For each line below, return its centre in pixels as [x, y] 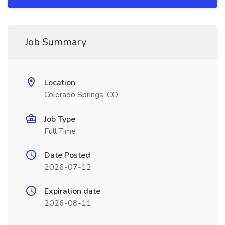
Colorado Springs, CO [81, 95]
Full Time [60, 131]
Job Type [60, 119]
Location [60, 83]
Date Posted [67, 155]
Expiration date [72, 191]
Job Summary [56, 42]
